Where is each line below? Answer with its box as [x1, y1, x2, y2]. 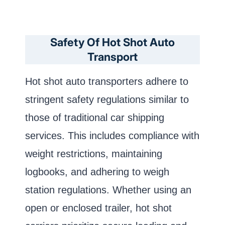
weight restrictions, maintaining [25, 148, 162, 160]
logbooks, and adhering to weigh [25, 166, 169, 178]
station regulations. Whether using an [25, 184, 191, 196]
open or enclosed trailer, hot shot [25, 202, 172, 214]
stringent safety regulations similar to [25, 94, 189, 105]
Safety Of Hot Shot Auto [50, 36, 175, 49]
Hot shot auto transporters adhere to [25, 76, 188, 87]
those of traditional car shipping [25, 112, 164, 124]
